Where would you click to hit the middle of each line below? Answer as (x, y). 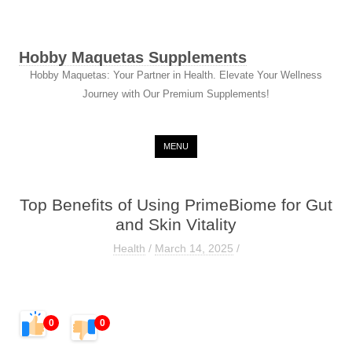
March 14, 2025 (194, 248)
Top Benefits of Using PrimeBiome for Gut (176, 205)
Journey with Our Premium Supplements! (176, 94)
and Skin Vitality (176, 225)
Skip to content (249, 142)
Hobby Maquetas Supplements (133, 57)
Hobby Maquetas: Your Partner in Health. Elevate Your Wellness (176, 75)
